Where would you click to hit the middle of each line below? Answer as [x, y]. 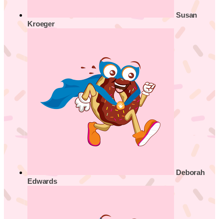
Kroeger [41, 24]
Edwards [42, 181]
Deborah [190, 172]
